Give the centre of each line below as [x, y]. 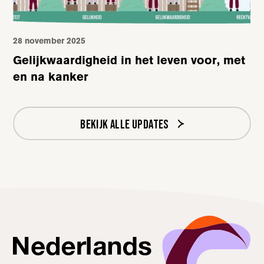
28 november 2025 [49, 40]
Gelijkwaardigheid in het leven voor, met [129, 60]
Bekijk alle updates [125, 124]
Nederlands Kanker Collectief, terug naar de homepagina [124, 220]
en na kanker [51, 76]
